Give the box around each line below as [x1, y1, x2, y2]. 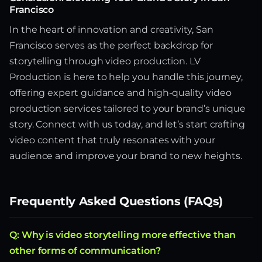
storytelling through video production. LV [9, 56, 201, 67]
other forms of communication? [9, 245, 161, 257]
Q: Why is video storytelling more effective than [9, 229, 236, 241]
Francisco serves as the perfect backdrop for [9, 40, 213, 51]
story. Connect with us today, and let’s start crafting [9, 119, 245, 130]
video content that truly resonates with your [9, 135, 215, 146]
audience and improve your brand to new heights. [9, 150, 242, 162]
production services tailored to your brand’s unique [9, 103, 246, 115]
